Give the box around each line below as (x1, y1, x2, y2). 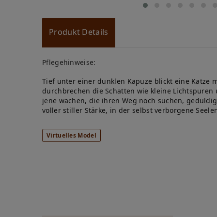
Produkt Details (49, 27, 108, 38)
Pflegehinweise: (42, 58, 96, 67)
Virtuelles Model (46, 131, 96, 140)
